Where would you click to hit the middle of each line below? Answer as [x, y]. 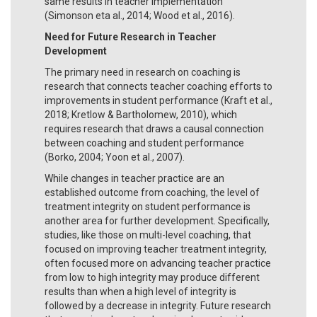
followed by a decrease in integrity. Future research [158, 305]
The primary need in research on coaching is [143, 72]
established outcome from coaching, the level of [152, 192]
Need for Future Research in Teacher [131, 36]
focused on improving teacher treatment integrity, [156, 249]
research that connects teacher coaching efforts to [158, 86]
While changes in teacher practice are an [134, 178]
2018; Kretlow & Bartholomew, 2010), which [141, 114]
